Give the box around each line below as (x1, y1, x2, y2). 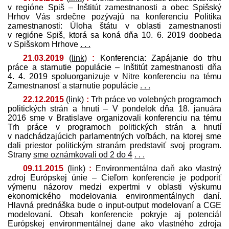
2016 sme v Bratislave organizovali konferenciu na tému (8, 113, 221, 122)
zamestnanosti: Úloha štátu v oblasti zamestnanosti (8, 21, 221, 30)
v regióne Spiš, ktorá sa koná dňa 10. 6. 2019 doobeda (8, 30, 221, 39)
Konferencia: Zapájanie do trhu (95, 53, 222, 62)
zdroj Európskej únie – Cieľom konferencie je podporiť (8, 173, 221, 182)
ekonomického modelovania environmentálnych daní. (8, 191, 221, 200)
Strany (8, 150, 33, 159)
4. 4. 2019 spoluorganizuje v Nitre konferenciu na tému (8, 72, 221, 81)
